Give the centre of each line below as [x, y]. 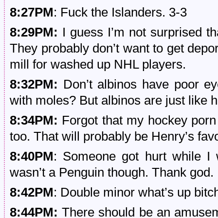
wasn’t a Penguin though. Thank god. [112, 172]
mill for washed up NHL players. [98, 64]
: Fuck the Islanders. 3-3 [120, 12]
